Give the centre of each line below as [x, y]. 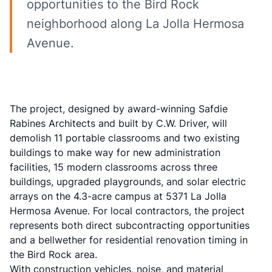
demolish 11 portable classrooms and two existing [125, 138]
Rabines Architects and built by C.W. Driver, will [118, 123]
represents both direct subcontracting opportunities [130, 225]
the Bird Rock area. [53, 254]
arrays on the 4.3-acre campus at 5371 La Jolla [118, 196]
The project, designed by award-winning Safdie [119, 109]
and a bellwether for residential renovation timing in [129, 240]
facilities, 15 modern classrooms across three [114, 167]
